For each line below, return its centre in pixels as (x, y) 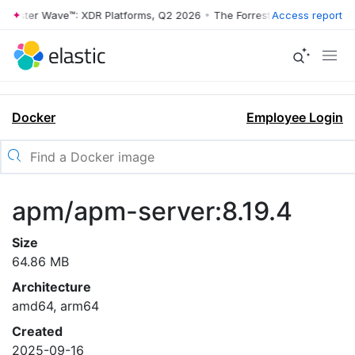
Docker (34, 117)
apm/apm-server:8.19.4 (152, 211)
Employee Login (295, 117)
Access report (307, 15)
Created (37, 331)
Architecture (52, 287)
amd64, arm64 (55, 306)
